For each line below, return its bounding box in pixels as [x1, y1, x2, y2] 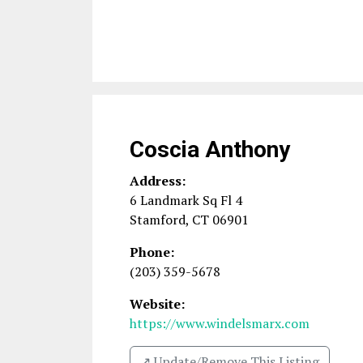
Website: [130, 295, 185, 313]
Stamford [130, 211, 186, 228]
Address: [130, 172, 186, 190]
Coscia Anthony [130, 136, 290, 163]
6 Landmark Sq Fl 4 [130, 191, 242, 209]
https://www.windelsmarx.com [130, 314, 310, 332]
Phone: [130, 243, 174, 261]
